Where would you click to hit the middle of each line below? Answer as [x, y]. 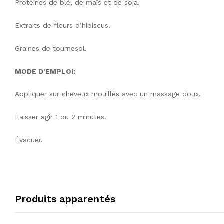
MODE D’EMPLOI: [45, 71]
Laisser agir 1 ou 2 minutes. [61, 117]
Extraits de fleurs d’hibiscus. [63, 25]
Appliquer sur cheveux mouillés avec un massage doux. [108, 94]
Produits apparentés [65, 199]
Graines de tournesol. [51, 48]
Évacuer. [29, 140]
